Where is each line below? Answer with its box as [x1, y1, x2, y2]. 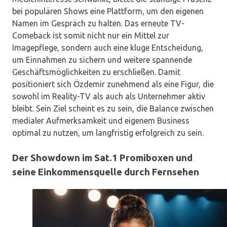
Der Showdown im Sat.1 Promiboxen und [12, 153, 193, 164]
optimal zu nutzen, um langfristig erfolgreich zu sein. [12, 128, 204, 138]
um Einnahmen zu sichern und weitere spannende [12, 55, 192, 65]
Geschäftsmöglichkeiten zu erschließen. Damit [12, 67, 180, 77]
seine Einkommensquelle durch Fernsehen [12, 167, 199, 178]
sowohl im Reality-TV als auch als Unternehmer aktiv [12, 92, 205, 101]
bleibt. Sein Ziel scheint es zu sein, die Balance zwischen [12, 104, 214, 113]
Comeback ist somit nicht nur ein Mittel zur [12, 31, 169, 41]
